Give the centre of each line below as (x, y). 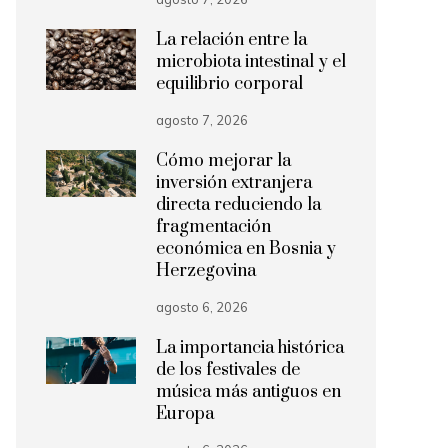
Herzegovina (206, 271)
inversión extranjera (234, 183)
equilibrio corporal (229, 84)
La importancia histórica (250, 348)
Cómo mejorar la (223, 161)
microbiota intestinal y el (251, 62)
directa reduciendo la (238, 205)
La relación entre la (231, 40)
